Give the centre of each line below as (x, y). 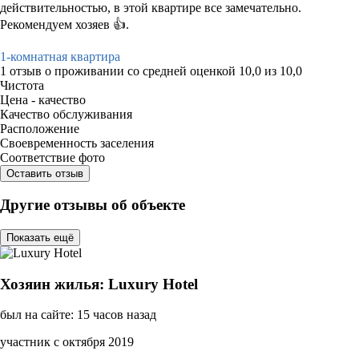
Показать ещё (40, 237)
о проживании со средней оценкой (142, 71)
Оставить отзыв (45, 173)
